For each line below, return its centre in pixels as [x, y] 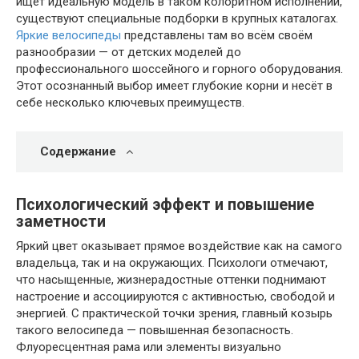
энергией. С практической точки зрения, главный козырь [174, 313]
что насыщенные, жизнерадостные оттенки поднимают [171, 279]
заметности [61, 222]
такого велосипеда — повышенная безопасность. [155, 330]
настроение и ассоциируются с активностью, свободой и [175, 296]
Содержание [78, 151]
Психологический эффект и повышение [165, 205]
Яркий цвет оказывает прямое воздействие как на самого [179, 246]
